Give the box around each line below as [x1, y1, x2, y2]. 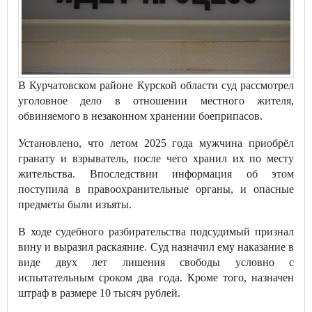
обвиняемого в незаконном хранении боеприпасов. [18, 110, 263, 122]
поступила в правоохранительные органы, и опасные [18, 183, 294, 195]
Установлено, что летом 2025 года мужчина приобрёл [18, 137, 294, 149]
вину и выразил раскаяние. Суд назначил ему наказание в [18, 241, 294, 253]
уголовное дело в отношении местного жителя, [18, 95, 294, 107]
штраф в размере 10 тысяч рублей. [18, 287, 180, 299]
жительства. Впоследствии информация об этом [18, 168, 294, 180]
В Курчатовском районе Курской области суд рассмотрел [18, 79, 294, 91]
